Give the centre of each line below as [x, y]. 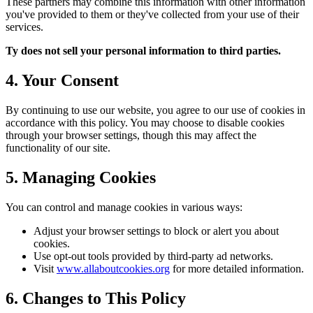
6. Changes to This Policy [96, 298]
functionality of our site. [58, 148]
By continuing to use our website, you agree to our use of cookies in [155, 110]
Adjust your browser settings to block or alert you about [156, 231]
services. [24, 27]
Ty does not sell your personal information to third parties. [143, 51]
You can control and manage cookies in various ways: [124, 207]
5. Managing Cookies [81, 178]
